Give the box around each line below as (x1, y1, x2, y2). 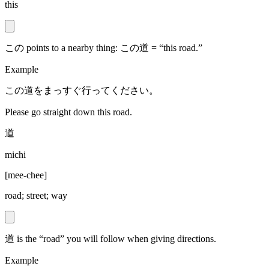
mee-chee (8, 170, 44, 181)
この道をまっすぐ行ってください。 (5, 85, 159, 96)
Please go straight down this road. (5, 107, 132, 118)
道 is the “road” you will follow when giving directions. (5, 234, 216, 244)
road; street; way (5, 190, 67, 201)
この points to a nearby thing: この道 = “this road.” (5, 43, 202, 53)
